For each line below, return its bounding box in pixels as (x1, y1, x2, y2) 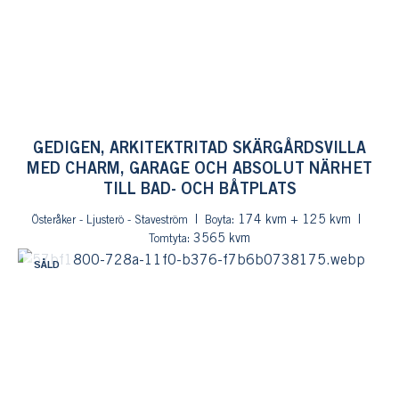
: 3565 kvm (187, 233, 250, 245)
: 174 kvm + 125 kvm (232, 215, 351, 226)
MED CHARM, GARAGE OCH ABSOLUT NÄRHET (27, 162, 372, 176)
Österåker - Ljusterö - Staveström (31, 216, 188, 225)
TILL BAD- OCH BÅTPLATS (102, 183, 297, 197)
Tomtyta (149, 234, 187, 244)
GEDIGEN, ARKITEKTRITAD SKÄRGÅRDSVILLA (33, 142, 366, 156)
